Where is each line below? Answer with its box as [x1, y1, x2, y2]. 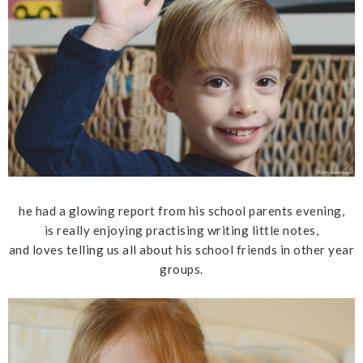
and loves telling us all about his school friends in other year [8, 241, 355, 257]
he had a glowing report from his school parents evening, [19, 203, 344, 218]
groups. [160, 261, 203, 276]
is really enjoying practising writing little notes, [44, 222, 319, 237]
